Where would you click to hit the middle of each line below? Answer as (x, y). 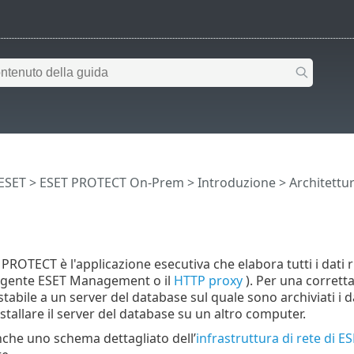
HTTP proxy (209, 280)
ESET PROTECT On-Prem (111, 183)
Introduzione (236, 183)
